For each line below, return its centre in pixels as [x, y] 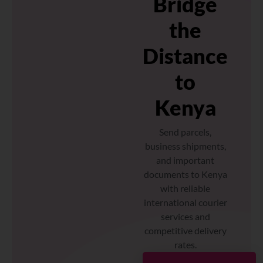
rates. [185, 244]
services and [185, 216]
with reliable [186, 188]
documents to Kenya [185, 174]
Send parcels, [186, 131]
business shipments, [185, 146]
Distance [186, 55]
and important [186, 160]
